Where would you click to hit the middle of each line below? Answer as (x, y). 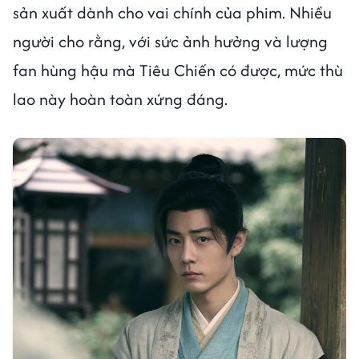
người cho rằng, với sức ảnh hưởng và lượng (170, 41)
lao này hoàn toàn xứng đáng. (120, 99)
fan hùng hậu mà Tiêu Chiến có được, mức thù (178, 70)
